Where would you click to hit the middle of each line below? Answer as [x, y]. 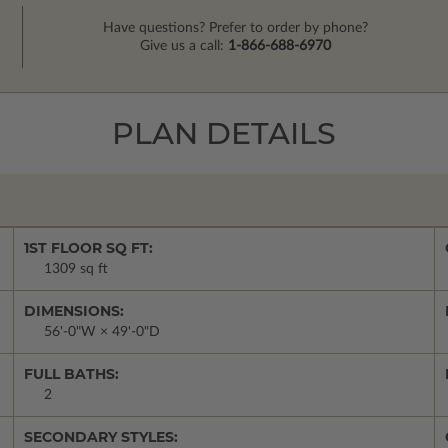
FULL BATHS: [71, 374]
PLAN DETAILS [224, 134]
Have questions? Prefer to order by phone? [236, 28]
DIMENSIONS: [74, 311]
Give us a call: [184, 46]
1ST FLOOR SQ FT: [88, 248]
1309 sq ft [76, 269]
